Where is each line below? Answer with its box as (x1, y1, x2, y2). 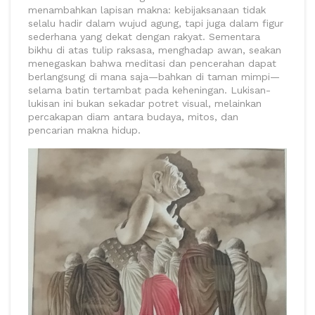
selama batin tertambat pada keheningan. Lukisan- (28, 84, 271, 96)
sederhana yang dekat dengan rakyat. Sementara (28, 31, 260, 43)
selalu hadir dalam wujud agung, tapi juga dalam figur (28, 18, 283, 30)
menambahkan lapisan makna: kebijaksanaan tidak (28, 4, 266, 16)
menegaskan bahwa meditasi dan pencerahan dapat (28, 58, 276, 70)
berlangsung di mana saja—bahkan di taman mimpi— (28, 71, 280, 83)
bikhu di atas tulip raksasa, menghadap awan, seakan (28, 44, 281, 56)
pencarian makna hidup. (28, 124, 141, 136)
